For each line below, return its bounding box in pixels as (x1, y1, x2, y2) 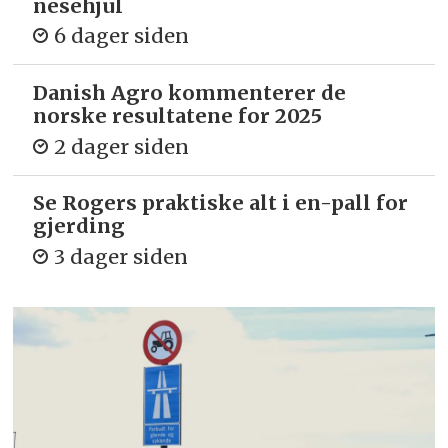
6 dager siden (54, 23, 190, 49)
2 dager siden (54, 133, 190, 159)
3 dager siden (54, 243, 189, 269)
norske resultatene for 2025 (33, 103, 323, 129)
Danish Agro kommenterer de (33, 80, 347, 106)
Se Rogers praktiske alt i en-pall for (33, 190, 409, 216)
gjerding (33, 213, 126, 239)
